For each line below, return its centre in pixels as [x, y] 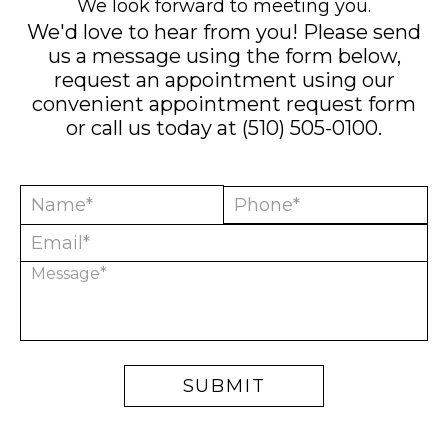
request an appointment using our [224, 80]
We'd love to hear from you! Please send [224, 32]
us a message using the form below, [224, 56]
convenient [90, 104]
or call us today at [154, 128]
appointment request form [282, 104]
